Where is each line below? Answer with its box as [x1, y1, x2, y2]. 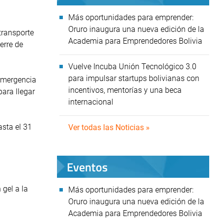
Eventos [67, 158, 108, 176]
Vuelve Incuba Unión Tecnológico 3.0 [68, 62, 196, 71]
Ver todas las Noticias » [68, 123, 150, 132]
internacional [68, 97, 115, 107]
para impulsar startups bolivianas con [68, 74, 199, 83]
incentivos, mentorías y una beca [68, 85, 182, 95]
